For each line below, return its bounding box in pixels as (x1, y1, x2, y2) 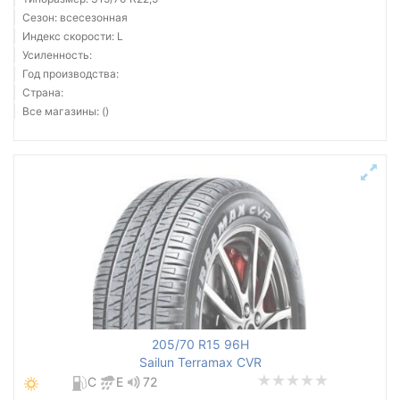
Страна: (22, 86, 63, 99)
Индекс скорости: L (22, 29, 123, 43)
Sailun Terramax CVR (138, 354, 262, 370)
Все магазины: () (22, 104, 109, 118)
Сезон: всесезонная (22, 11, 128, 24)
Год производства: (22, 67, 119, 80)
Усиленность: (22, 48, 92, 62)
